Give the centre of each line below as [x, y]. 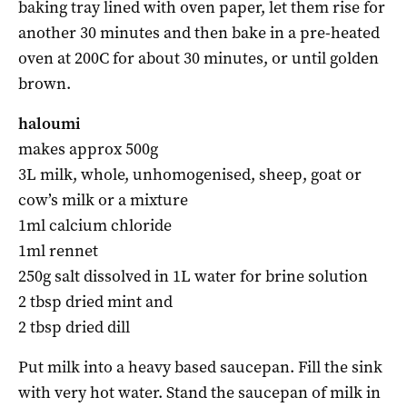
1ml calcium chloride [95, 225]
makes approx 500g [88, 149]
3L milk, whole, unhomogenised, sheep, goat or [190, 174]
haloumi [50, 123]
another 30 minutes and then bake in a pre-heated [199, 32]
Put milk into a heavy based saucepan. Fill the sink [200, 367]
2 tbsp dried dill [74, 327]
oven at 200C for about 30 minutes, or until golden [199, 58]
